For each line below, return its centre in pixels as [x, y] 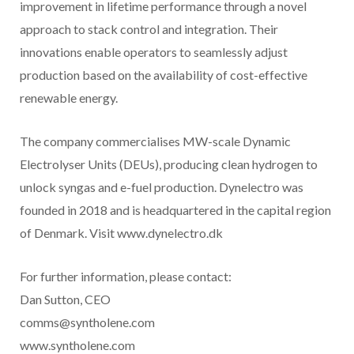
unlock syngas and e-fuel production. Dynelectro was [162, 187]
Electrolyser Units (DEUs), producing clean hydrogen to [169, 164]
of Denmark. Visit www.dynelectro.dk [121, 233]
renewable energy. [69, 98]
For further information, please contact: [126, 277]
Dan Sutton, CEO [65, 299]
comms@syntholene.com [87, 322]
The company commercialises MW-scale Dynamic [155, 141]
